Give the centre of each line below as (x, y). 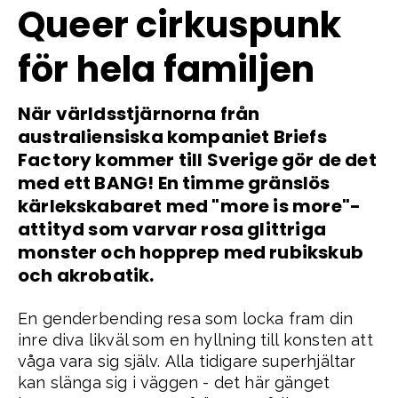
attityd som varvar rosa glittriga (172, 229)
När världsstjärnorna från (139, 113)
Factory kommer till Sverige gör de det (197, 159)
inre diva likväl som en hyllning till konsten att (195, 339)
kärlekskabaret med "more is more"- (190, 206)
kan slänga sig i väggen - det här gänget (174, 382)
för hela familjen (167, 69)
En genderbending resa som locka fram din (186, 318)
